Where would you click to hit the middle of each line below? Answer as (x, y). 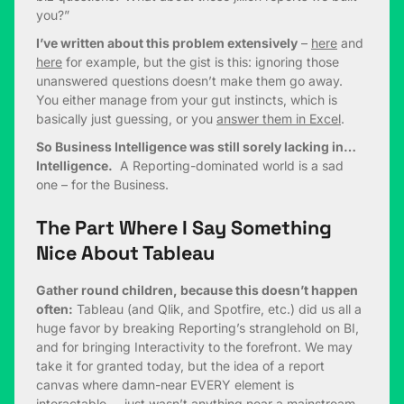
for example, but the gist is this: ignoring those (201, 62)
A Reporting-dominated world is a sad (228, 166)
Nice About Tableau (125, 253)
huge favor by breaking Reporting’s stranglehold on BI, (197, 328)
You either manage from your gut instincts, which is (187, 100)
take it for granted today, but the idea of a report (180, 366)
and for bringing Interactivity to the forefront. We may (194, 347)
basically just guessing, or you (126, 119)
